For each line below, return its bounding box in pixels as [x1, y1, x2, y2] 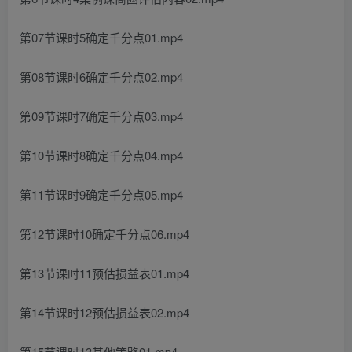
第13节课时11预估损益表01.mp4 [20, 265, 189, 281]
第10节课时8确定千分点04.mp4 [20, 147, 183, 163]
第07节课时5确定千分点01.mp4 [20, 29, 183, 46]
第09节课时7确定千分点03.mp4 [20, 108, 183, 124]
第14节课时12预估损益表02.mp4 [20, 304, 189, 321]
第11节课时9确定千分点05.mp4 [20, 186, 183, 203]
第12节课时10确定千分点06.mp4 [20, 225, 189, 242]
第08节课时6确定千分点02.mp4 [20, 68, 183, 85]
